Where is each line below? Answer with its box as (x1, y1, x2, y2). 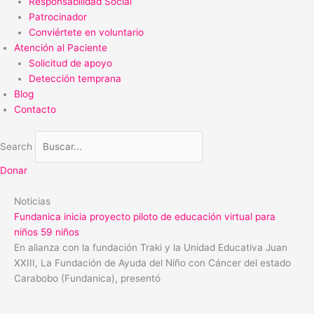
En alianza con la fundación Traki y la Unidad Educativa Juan (14, 241, 287, 253)
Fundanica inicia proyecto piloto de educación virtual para (14, 210, 275, 222)
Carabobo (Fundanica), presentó (14, 272, 161, 284)
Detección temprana (28, 72, 121, 84)
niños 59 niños (14, 226, 79, 238)
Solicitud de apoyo (28, 57, 112, 69)
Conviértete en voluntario (28, 26, 144, 38)
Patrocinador (28, 11, 87, 22)
